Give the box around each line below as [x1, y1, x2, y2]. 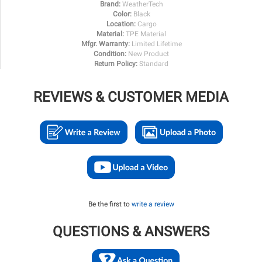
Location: [106, 20, 136, 29]
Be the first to [88, 200, 132, 209]
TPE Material [126, 30, 166, 39]
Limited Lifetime [131, 40, 182, 49]
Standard [139, 60, 168, 68]
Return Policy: [94, 60, 137, 68]
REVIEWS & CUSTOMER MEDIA [33, 89, 229, 106]
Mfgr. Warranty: [81, 40, 130, 49]
